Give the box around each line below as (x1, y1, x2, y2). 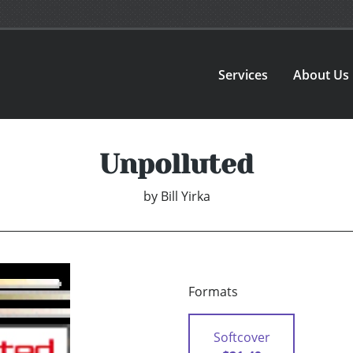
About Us (293, 65, 350, 84)
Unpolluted (99, 148, 254, 180)
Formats (188, 283, 238, 301)
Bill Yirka (160, 188, 210, 206)
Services (218, 65, 269, 84)
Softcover (213, 329, 270, 347)
